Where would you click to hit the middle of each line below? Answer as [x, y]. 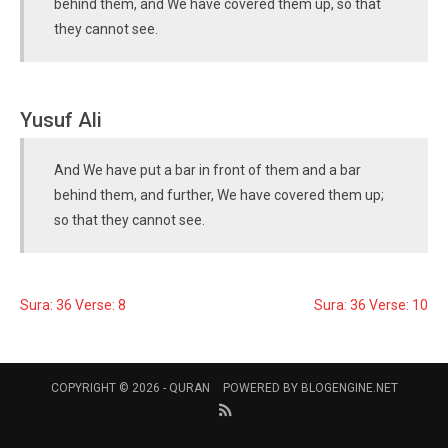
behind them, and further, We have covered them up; [219, 195]
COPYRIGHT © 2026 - [109, 388]
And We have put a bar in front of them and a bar [207, 170]
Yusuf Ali [61, 120]
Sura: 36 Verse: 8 [73, 305]
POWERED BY [261, 388]
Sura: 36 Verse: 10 [371, 305]
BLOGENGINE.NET [349, 388]
